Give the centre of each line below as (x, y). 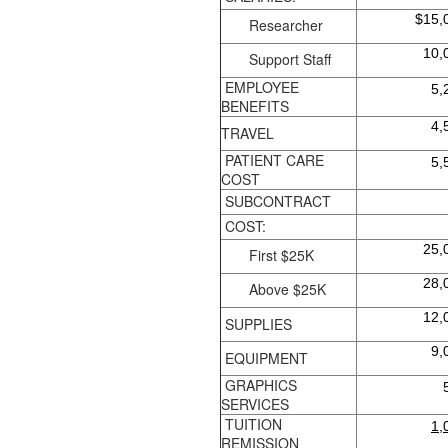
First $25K (281, 255)
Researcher (286, 25)
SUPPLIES (256, 323)
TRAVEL (247, 132)
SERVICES (255, 403)
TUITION (251, 423)
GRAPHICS (259, 384)
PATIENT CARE (272, 159)
